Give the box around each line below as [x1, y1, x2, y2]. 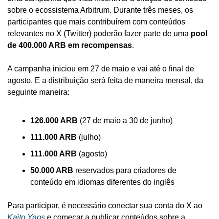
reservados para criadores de [73, 166, 176, 175]
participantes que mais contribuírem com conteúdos [7, 18, 185, 26]
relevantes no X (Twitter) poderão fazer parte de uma [7, 29, 191, 38]
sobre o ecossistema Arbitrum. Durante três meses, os [7, 6, 193, 15]
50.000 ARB [30, 166, 73, 175]
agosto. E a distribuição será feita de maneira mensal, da [7, 76, 203, 85]
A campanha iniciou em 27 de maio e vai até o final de [7, 65, 194, 73]
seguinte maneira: [7, 88, 69, 97]
